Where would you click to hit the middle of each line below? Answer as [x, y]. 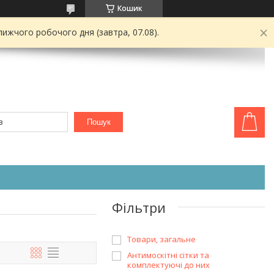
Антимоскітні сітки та [168, 255]
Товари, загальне [161, 239]
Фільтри [139, 207]
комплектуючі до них [168, 265]
